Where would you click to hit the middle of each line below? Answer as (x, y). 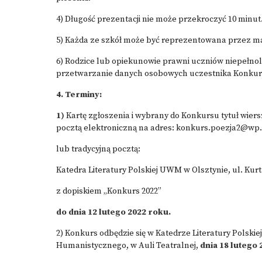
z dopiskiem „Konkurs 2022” (109, 191)
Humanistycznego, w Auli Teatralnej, (128, 246)
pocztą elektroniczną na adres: (116, 128)
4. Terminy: (79, 95)
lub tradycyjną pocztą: (98, 149)
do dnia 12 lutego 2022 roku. (113, 212)
